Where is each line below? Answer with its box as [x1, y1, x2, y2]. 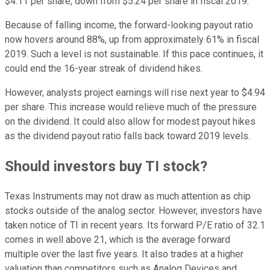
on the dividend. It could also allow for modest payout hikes [5, 116, 256, 128]
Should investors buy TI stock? [5, 158, 207, 175]
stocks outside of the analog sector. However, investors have [5, 205, 262, 217]
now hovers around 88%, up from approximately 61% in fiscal [5, 34, 259, 46]
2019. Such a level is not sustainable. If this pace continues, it [5, 48, 263, 60]
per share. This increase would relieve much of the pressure [5, 101, 257, 113]
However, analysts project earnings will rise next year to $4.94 [5, 87, 265, 99]
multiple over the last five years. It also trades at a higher [5, 248, 243, 260]
